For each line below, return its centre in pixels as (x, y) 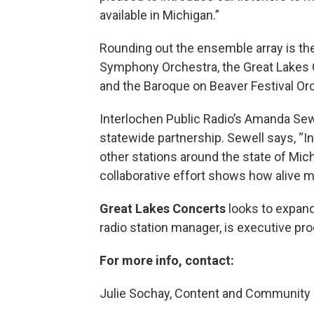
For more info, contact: (167, 260)
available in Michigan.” (159, 15)
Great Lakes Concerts (163, 208)
